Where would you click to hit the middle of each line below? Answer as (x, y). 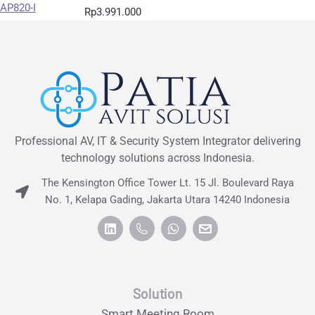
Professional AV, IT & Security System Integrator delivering (157, 141)
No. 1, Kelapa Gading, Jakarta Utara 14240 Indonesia (168, 200)
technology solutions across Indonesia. (157, 158)
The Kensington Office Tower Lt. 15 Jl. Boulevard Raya (167, 183)
